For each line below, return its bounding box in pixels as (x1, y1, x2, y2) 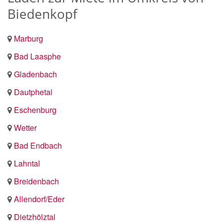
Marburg (14, 33, 43, 44)
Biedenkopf (7, 5, 77, 23)
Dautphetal (14, 86, 53, 98)
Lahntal (14, 158, 40, 169)
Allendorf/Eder (14, 193, 64, 205)
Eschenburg (14, 104, 56, 115)
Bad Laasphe (14, 51, 61, 62)
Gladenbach (14, 68, 57, 80)
